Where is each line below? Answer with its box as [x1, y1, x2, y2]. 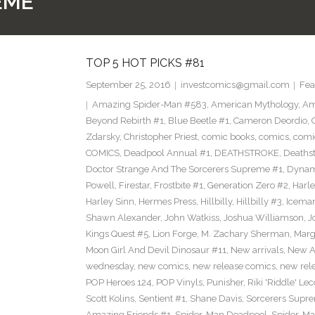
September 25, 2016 [85, 79, 171, 91]
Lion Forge [152, 229, 197, 240]
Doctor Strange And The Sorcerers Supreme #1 [85, 164, 283, 175]
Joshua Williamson [223, 212, 304, 224]
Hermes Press [138, 196, 196, 207]
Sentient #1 [138, 293, 186, 304]
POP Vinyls [155, 277, 202, 288]
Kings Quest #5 [85, 229, 148, 240]
